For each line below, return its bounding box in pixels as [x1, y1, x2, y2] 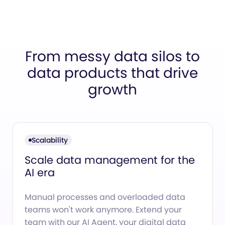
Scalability [32, 135, 68, 145]
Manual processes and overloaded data [25, 191, 185, 203]
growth [88, 79, 137, 99]
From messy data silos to [25, 46, 200, 66]
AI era [25, 165, 55, 180]
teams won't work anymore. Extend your [25, 203, 182, 215]
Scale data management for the [25, 152, 195, 167]
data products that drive [27, 63, 198, 83]
